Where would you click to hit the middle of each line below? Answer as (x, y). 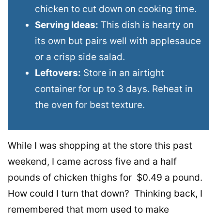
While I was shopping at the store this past (100, 145)
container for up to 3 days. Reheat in (114, 89)
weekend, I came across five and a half (92, 161)
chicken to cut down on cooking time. (116, 9)
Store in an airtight (123, 73)
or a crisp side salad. (80, 57)
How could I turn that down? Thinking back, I (105, 193)
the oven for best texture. (90, 105)
